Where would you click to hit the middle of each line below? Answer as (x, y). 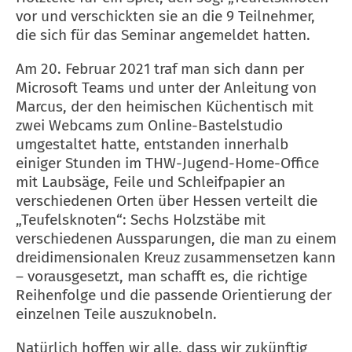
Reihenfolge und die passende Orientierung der (174, 295)
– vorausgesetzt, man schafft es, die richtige (161, 276)
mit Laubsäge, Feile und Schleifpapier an (150, 181)
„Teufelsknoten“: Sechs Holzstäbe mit (141, 219)
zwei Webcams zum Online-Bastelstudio (149, 125)
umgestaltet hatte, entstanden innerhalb (152, 144)
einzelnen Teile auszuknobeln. (116, 313)
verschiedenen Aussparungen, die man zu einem (176, 238)
